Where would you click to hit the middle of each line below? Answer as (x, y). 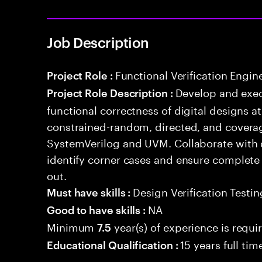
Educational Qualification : (114, 244)
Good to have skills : (98, 209)
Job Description (98, 42)
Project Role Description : (111, 92)
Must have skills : (90, 192)
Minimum (72, 226)
